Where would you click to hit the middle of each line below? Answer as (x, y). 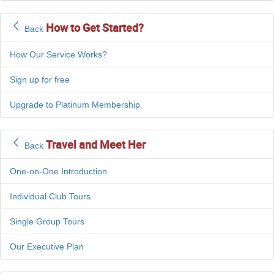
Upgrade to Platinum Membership (75, 105)
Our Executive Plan (47, 247)
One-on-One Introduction (58, 172)
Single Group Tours (47, 222)
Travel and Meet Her (96, 145)
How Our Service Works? (58, 55)
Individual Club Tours (50, 197)
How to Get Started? (95, 28)
